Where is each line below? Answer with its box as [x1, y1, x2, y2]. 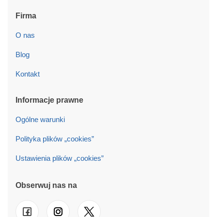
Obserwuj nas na [15, 181, 77, 190]
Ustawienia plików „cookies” [15, 154, 104, 163]
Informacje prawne [15, 96, 83, 105]
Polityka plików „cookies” [15, 135, 94, 143]
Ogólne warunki [15, 115, 65, 124]
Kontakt [15, 70, 40, 78]
